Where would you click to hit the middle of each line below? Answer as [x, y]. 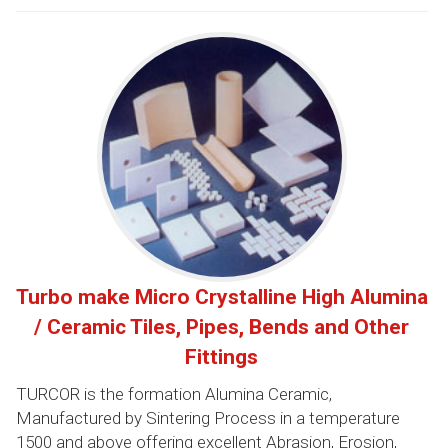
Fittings [222, 356]
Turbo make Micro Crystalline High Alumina [221, 296]
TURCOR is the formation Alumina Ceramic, [173, 393]
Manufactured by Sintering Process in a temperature [207, 417]
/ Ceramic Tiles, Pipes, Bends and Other [222, 326]
